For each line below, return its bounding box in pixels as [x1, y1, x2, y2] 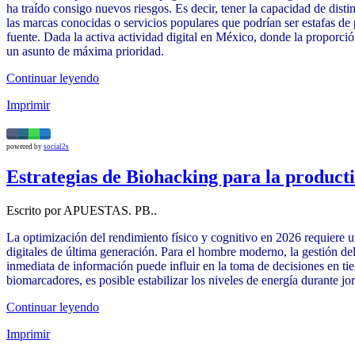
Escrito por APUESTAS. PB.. [6, 203, 157, 217]
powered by [6, 143, 44, 151]
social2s [44, 143, 69, 151]
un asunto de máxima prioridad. [6, 44, 164, 59]
